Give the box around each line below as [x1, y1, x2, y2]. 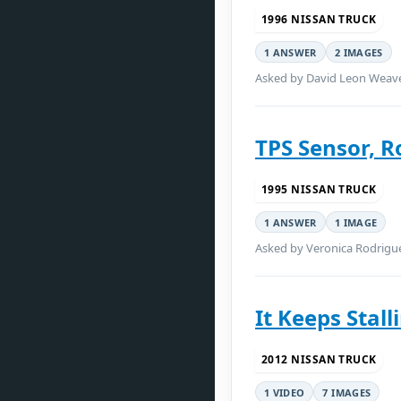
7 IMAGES [322, 385, 371, 399]
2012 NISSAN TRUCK [261, 352, 377, 367]
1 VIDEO [264, 385, 305, 399]
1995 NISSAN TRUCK [261, 182, 377, 197]
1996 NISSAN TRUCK [261, 12, 377, 27]
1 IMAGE [334, 215, 378, 229]
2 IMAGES [334, 45, 383, 59]
